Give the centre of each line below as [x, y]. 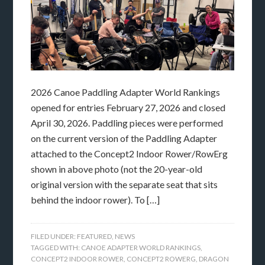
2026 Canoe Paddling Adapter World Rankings [126, 92]
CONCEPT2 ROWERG [161, 259]
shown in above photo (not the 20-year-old [117, 169]
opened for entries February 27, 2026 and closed [128, 108]
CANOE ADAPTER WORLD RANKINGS [141, 248]
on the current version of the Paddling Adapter [124, 138]
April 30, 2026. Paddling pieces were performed [127, 123]
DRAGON [214, 259]
